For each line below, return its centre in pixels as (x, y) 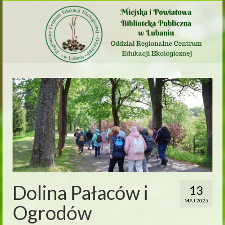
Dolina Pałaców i (80, 192)
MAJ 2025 (196, 200)
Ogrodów (52, 212)
